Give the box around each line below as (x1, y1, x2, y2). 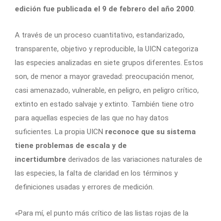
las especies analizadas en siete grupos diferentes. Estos (15, 58, 203, 68)
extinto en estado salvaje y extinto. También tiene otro (15, 100, 194, 109)
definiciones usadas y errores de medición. (15, 183, 154, 192)
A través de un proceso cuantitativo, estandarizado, (15, 31, 184, 40)
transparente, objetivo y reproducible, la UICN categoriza (15, 44, 198, 54)
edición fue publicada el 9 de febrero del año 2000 (15, 4, 194, 14)
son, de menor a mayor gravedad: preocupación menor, (15, 72, 194, 81)
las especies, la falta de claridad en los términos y (15, 169, 178, 178)
